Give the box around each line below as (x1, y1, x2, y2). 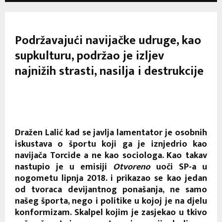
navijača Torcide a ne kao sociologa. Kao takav (15, 148, 207, 163)
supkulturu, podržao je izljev (15, 46, 164, 66)
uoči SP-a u (150, 159, 207, 174)
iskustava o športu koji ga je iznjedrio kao (15, 136, 207, 152)
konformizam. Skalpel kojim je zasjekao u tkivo (15, 205, 207, 220)
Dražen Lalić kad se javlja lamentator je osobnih (15, 125, 207, 140)
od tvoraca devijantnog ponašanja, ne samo (15, 182, 207, 197)
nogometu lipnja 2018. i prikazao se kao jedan (15, 170, 207, 186)
